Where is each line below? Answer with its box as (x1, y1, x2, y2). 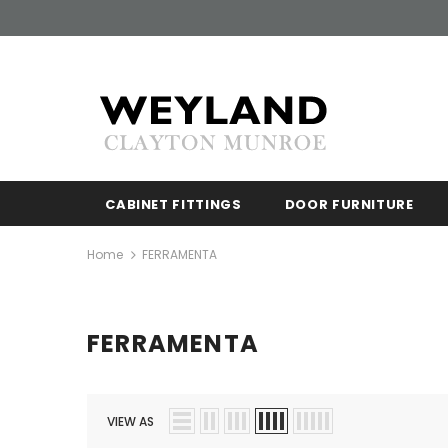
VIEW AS (107, 413, 154, 430)
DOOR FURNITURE (284, 195, 414, 214)
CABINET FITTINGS (105, 195, 242, 214)
